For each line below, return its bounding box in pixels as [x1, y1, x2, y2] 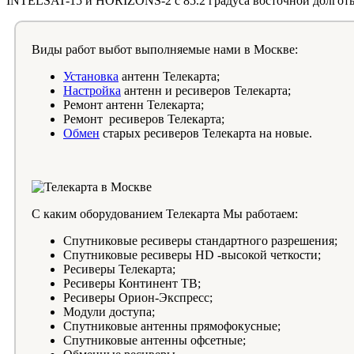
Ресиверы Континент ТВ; [63, 276, 201, 290]
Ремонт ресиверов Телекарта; [63, 111, 224, 126]
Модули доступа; [63, 304, 155, 318]
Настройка [63, 83, 121, 97]
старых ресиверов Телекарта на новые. [100, 126, 312, 140]
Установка [63, 69, 119, 83]
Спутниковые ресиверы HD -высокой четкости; [63, 247, 321, 262]
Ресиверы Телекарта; [63, 262, 175, 276]
